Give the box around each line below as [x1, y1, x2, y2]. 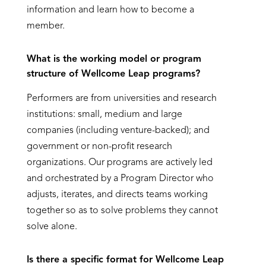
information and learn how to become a [26, 5, 194, 15]
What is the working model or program [26, 55, 201, 64]
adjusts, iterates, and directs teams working [26, 190, 208, 199]
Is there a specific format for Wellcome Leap [26, 255, 224, 265]
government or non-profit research [26, 142, 172, 151]
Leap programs [128, 69, 195, 79]
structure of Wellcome [26, 69, 128, 79]
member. [26, 21, 65, 31]
